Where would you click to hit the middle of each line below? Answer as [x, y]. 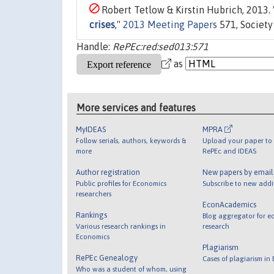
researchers [94, 193]
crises [102, 25]
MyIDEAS [91, 129]
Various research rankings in [121, 226]
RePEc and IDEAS [229, 150]
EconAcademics [229, 204]
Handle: [94, 47]
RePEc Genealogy [107, 257]
